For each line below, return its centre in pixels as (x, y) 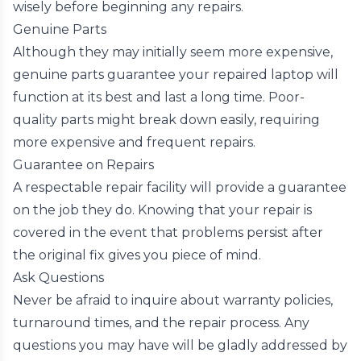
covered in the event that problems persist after (168, 232)
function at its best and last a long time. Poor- (159, 97)
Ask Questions (58, 278)
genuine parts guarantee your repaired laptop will (176, 75)
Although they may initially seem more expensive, (173, 52)
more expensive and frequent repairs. (134, 142)
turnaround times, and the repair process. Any (161, 323)
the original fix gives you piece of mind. (137, 255)
